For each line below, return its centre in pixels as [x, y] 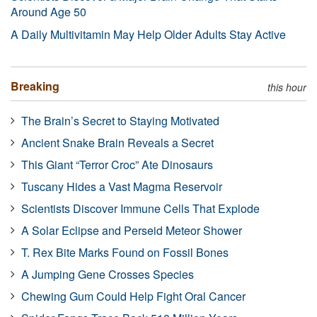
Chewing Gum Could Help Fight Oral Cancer [133, 296]
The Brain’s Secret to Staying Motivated [120, 120]
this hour [287, 87]
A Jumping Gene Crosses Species [108, 274]
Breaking [35, 86]
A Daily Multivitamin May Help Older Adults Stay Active [148, 34]
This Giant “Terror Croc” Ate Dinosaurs [117, 164]
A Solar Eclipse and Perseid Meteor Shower [132, 230]
